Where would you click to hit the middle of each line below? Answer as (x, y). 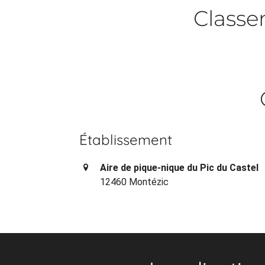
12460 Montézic (135, 182)
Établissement (126, 140)
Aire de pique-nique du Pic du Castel (180, 168)
